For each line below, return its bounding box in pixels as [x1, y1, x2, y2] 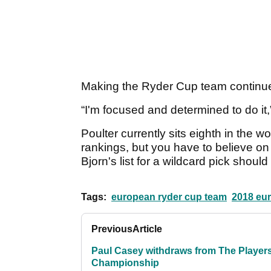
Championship [91, 258, 159, 269]
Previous [91, 224, 132, 235]
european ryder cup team [111, 192, 227, 203]
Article [132, 224, 162, 235]
